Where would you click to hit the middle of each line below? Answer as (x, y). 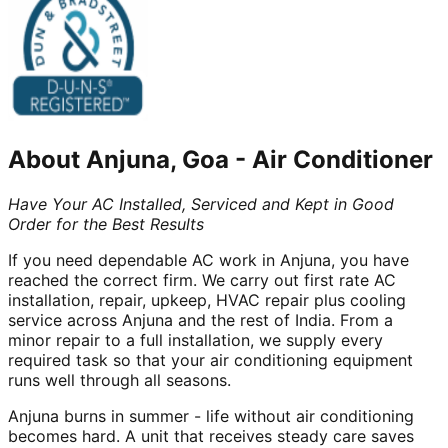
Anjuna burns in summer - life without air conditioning (211, 415)
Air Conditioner (342, 159)
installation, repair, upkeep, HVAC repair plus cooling (207, 299)
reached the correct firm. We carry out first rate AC (202, 279)
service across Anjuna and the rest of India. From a (200, 319)
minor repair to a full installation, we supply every (195, 339)
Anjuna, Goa (157, 159)
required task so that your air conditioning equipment (210, 359)
